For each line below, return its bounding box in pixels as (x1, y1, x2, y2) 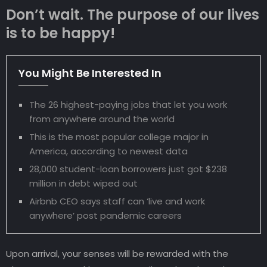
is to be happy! (6, 23, 115, 44)
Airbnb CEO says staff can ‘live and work (29, 195, 205, 208)
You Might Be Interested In (18, 66, 162, 81)
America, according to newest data (29, 145, 188, 158)
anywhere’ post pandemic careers (29, 209, 182, 222)
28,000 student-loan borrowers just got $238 (29, 163, 227, 176)
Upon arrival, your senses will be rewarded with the (6, 247, 228, 260)
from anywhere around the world (29, 113, 175, 126)
